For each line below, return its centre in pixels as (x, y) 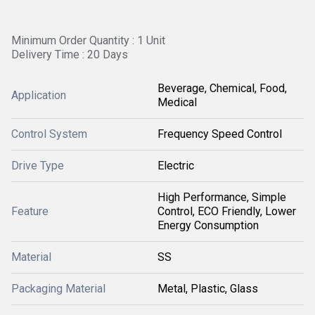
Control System (49, 134)
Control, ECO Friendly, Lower (227, 211)
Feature (30, 211)
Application (39, 95)
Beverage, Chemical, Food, (222, 88)
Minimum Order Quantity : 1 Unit (88, 40)
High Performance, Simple (222, 197)
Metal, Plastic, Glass (208, 289)
